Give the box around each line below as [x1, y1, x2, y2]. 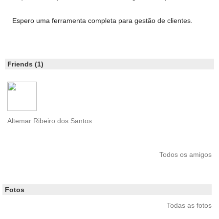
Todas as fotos [167, 201, 212, 210]
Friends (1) [7, 60, 44, 68]
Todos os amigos [159, 151, 212, 159]
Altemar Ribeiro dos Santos [7, 117, 92, 125]
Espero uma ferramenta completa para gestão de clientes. [12, 17, 193, 25]
